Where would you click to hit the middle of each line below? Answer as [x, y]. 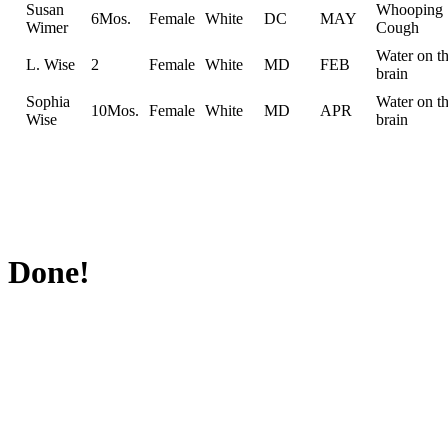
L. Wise [50, 64]
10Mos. [115, 110]
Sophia [48, 101]
